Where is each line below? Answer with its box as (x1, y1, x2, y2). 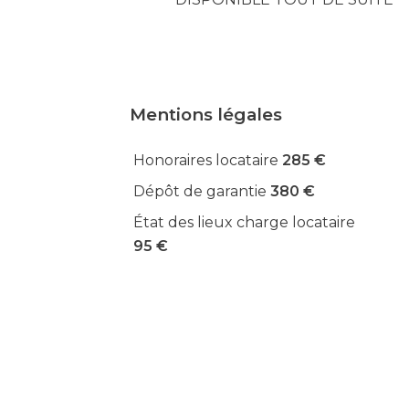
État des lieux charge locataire (133, 214, 355, 231)
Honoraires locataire (133, 152, 282, 169)
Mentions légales (130, 104, 282, 125)
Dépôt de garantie (133, 183, 270, 200)
